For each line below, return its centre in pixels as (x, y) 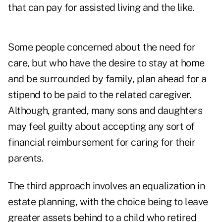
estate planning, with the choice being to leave (108, 202)
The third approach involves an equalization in (106, 186)
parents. (26, 158)
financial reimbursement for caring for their (102, 142)
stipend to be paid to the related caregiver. (99, 95)
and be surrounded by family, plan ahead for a (107, 79)
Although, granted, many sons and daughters (105, 111)
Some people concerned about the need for (102, 47)
